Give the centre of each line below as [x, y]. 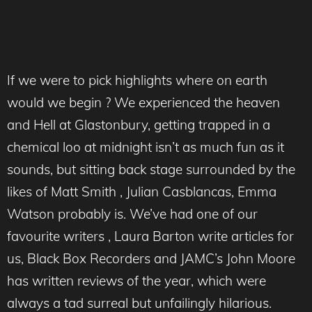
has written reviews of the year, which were [136, 280]
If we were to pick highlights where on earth [137, 80]
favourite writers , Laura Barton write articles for [150, 236]
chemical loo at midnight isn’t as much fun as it [146, 147]
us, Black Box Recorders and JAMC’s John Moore [151, 258]
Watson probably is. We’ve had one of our [132, 213]
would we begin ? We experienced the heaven [143, 102]
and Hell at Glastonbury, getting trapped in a [139, 124]
